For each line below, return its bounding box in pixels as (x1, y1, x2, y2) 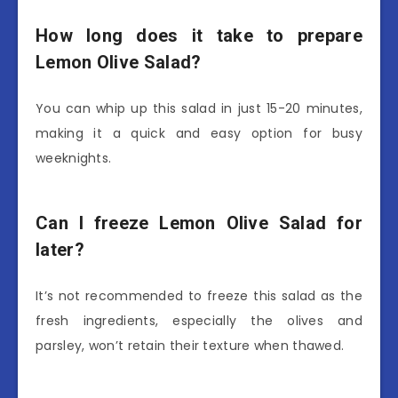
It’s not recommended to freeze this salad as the (36, 286, 362, 305)
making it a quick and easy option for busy (36, 123, 362, 142)
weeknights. (36, 148, 112, 167)
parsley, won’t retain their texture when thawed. (36, 336, 345, 354)
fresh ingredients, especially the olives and (36, 311, 362, 330)
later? (36, 239, 84, 261)
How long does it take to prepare (36, 25, 362, 47)
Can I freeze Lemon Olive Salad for (36, 212, 362, 235)
